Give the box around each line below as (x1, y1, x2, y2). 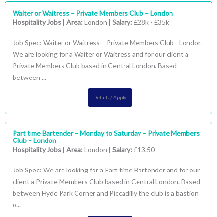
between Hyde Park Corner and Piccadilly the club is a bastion (13, 189, 199, 197)
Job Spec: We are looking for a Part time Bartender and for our (13, 166, 200, 174)
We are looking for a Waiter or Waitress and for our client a (13, 50, 188, 58)
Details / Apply (93, 94, 126, 100)
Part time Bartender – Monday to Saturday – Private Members (13, 129, 200, 137)
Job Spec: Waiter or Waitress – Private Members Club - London (13, 38, 202, 46)
